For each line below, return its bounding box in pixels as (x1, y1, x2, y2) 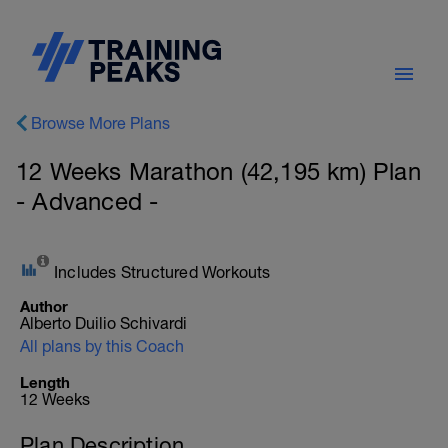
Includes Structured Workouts (54, 263, 271, 281)
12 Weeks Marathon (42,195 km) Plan (16, 157, 421, 185)
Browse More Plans (31, 114, 170, 132)
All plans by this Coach (20, 337, 184, 355)
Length (20, 373, 70, 391)
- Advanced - (16, 187, 159, 215)
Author (20, 297, 68, 315)
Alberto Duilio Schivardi (20, 314, 187, 332)
